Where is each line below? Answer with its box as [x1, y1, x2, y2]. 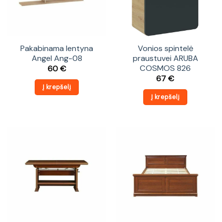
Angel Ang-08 [31, 53, 82, 64]
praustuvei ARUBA [132, 53, 198, 64]
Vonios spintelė [137, 43, 193, 54]
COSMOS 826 [140, 63, 191, 74]
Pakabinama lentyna [20, 43, 93, 54]
